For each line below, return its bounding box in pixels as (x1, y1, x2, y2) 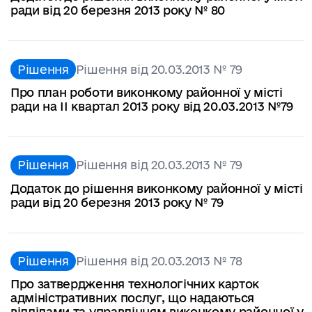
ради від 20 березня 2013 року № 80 (10, 3, 226, 17)
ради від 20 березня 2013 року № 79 (10, 195, 224, 209)
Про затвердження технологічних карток (10, 277, 260, 291)
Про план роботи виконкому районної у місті (10, 85, 283, 99)
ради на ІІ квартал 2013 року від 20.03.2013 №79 (10, 99, 293, 113)
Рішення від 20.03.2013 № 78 (75, 253, 243, 267)
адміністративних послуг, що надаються (10, 291, 255, 305)
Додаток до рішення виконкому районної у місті (10, 181, 303, 195)
